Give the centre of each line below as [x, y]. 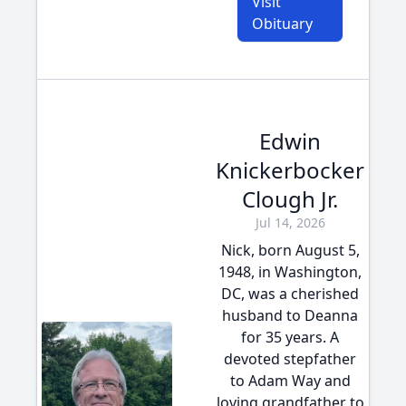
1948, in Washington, [290, 272]
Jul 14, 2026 [290, 222]
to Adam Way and [290, 381]
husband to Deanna [290, 315]
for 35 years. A [290, 337]
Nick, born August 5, [290, 250]
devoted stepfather [290, 359]
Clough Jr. [290, 199]
